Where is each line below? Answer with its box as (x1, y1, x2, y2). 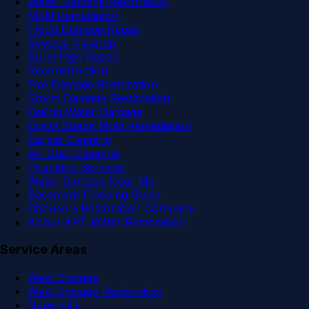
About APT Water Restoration (28, 215, 185, 229)
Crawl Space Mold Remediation (28, 118, 191, 132)
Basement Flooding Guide (28, 187, 161, 201)
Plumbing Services (28, 159, 125, 174)
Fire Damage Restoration (28, 77, 157, 91)
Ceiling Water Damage (28, 104, 142, 119)
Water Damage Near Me (28, 173, 154, 188)
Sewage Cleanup (28, 35, 116, 50)
